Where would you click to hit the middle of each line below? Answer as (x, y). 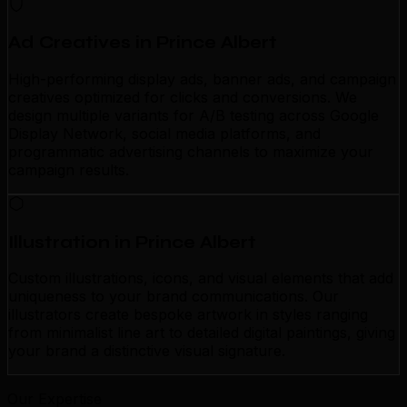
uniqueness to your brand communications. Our (174, 297)
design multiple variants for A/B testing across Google (194, 115)
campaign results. (69, 169)
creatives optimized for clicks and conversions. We (183, 97)
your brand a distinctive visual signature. (147, 351)
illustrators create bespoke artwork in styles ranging (188, 315)
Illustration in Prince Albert (132, 242)
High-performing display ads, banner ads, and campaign (202, 79)
